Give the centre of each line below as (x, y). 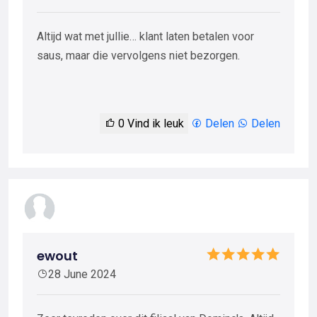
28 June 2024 (82, 274)
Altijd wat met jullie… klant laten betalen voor (145, 36)
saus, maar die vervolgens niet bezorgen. (138, 55)
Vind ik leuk (154, 123)
